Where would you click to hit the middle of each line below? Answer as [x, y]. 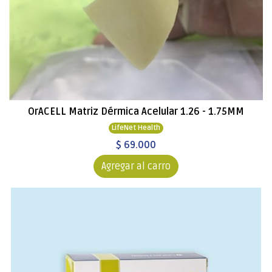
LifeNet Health [136, 128]
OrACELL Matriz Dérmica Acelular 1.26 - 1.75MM [136, 112]
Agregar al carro [136, 166]
